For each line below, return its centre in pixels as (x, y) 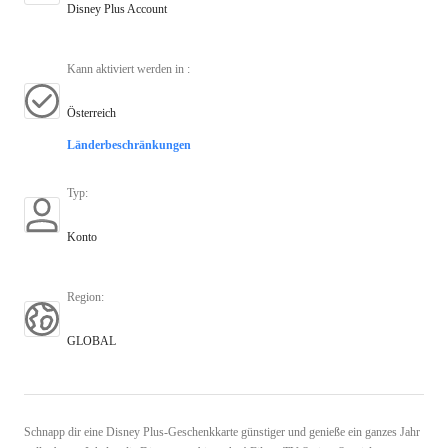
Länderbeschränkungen (129, 144)
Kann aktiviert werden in (127, 68)
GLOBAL (91, 340)
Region (84, 296)
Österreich (91, 112)
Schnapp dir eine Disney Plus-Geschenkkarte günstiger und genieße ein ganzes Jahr (222, 431)
